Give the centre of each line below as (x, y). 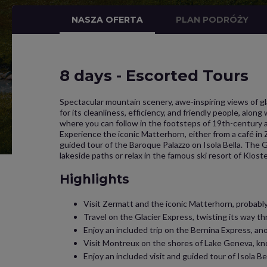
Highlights (94, 179)
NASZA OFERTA (107, 20)
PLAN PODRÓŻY (212, 20)
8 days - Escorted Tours (154, 76)
